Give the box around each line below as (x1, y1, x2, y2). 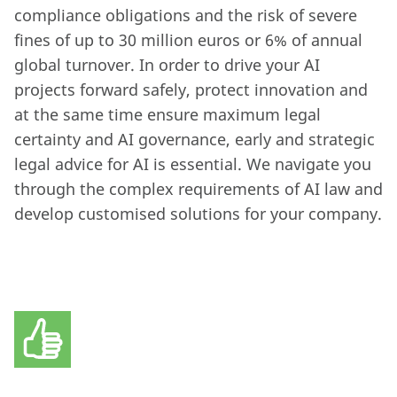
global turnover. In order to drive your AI (14, 54, 320, 76)
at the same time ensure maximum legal (14, 104, 321, 126)
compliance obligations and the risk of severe (14, 4, 357, 27)
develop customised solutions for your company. (14, 203, 382, 225)
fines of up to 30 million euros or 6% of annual (14, 29, 362, 51)
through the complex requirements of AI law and (14, 178, 383, 200)
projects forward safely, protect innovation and (14, 79, 368, 101)
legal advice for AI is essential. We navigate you (14, 153, 371, 175)
